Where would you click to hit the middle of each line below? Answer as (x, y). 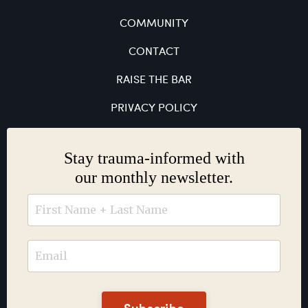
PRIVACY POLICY (154, 108)
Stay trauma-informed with (154, 158)
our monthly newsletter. (154, 177)
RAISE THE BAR (154, 80)
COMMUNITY (154, 23)
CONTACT (154, 52)
